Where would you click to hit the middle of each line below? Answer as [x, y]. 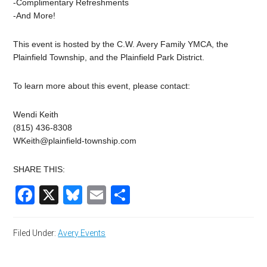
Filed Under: [36, 233]
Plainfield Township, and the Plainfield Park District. [109, 58]
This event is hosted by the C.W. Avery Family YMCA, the [121, 44]
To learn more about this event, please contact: [102, 86]
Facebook [77, 195]
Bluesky [116, 195]
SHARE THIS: [39, 170]
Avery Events [82, 233]
